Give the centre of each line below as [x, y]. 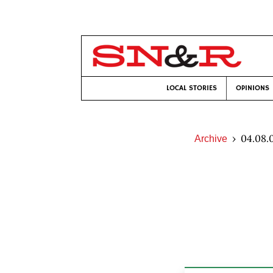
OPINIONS [253, 88]
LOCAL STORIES [192, 88]
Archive [211, 139]
